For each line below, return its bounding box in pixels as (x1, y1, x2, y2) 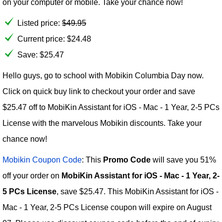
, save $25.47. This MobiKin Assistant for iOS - (56, 187, 219, 196)
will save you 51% (151, 156, 216, 164)
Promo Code (103, 156, 151, 164)
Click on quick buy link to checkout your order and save (2, 87, 195, 96)
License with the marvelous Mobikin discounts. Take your (2, 119, 202, 127)
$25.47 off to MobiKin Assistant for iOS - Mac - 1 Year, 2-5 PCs (2, 103, 220, 111)
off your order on (2, 171, 61, 180)
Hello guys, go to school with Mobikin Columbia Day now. (2, 71, 204, 80)
